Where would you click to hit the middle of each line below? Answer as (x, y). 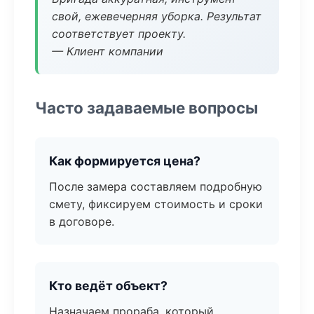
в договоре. (82, 221)
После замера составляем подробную (156, 186)
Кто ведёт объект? (108, 286)
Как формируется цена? (125, 161)
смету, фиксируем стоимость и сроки (156, 204)
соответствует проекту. (119, 34)
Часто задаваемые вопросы (146, 108)
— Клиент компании (108, 51)
